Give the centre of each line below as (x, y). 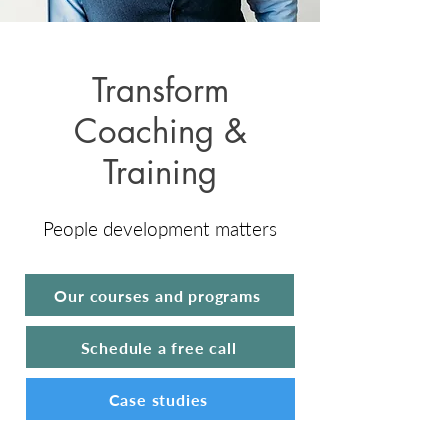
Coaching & (160, 131)
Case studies (158, 399)
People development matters (160, 228)
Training (160, 172)
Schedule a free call (158, 347)
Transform (160, 90)
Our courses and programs (157, 295)
